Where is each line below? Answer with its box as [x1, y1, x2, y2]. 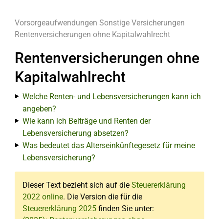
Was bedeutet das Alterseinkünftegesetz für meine [22, 141, 195, 150]
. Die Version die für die [63, 192, 142, 201]
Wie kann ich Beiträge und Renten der [22, 116, 151, 126]
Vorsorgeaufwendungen [15, 18, 97, 27]
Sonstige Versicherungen [99, 18, 185, 27]
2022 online [22, 192, 63, 201]
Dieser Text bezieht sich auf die [22, 180, 131, 190]
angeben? [22, 104, 56, 113]
